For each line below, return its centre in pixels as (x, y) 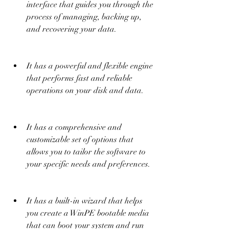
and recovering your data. (72, 29)
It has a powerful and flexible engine (90, 66)
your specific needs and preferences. (88, 164)
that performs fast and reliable (79, 78)
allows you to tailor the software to (86, 152)
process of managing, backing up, (84, 17)
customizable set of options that (80, 140)
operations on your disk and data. (85, 90)
